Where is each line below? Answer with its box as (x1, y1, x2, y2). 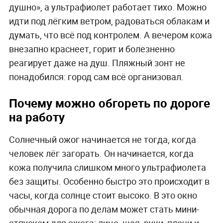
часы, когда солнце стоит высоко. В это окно (8, 189, 197, 202)
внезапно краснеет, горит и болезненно (8, 42, 175, 55)
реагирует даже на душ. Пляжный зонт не (8, 56, 185, 69)
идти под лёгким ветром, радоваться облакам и (8, 14, 210, 27)
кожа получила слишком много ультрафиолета (8, 161, 206, 174)
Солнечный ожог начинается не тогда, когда (8, 133, 196, 146)
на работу (8, 109, 65, 125)
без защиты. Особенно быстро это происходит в (8, 175, 210, 188)
